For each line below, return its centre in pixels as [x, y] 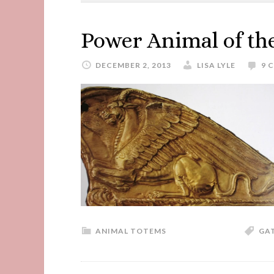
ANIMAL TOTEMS [131, 231]
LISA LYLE [216, 65]
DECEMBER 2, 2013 [133, 65]
